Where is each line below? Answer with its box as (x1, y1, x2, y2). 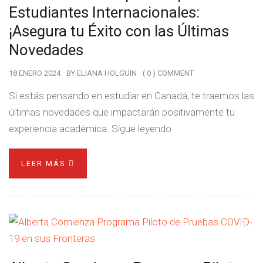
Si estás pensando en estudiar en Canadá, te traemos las (9, 90, 254, 102)
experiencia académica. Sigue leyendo (9, 123, 171, 134)
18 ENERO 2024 (9, 69, 60, 77)
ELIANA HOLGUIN (77, 69, 137, 77)
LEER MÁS (21, 159, 69, 168)
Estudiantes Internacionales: (9, 4, 200, 21)
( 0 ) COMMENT (143, 69, 194, 77)
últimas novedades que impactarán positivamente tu (9, 106, 235, 118)
